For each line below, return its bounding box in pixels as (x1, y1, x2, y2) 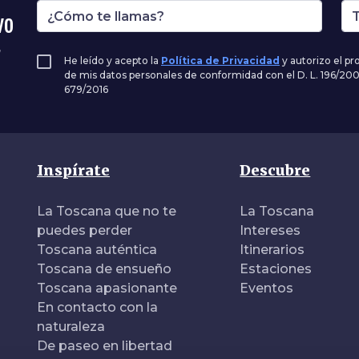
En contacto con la (37, 300, 158, 315)
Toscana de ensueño (37, 261, 171, 276)
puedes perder (37, 223, 132, 238)
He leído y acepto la (64, 54, 161, 67)
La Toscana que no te (37, 204, 176, 219)
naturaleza (37, 319, 105, 334)
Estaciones (240, 261, 313, 276)
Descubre (240, 161, 311, 179)
